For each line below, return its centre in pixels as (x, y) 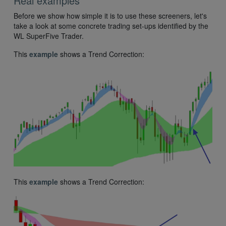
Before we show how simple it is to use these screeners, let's (110, 16)
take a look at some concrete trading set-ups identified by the (111, 26)
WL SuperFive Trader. (49, 36)
